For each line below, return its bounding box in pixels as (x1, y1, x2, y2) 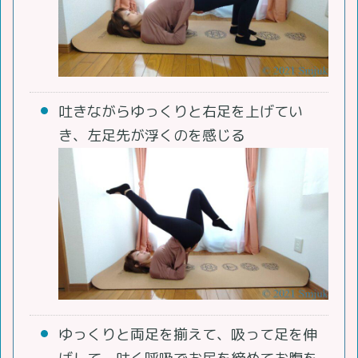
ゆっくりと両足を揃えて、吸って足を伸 (58, 324, 317, 345)
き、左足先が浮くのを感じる (58, 125, 245, 146)
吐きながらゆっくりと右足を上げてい (58, 101, 303, 122)
